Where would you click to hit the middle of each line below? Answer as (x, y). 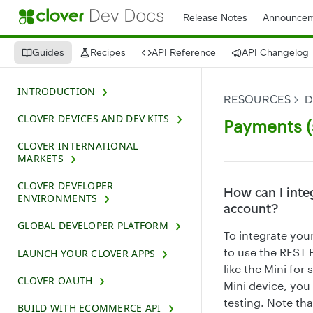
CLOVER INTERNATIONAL (78, 145)
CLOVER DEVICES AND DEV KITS (94, 118)
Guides (48, 52)
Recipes (108, 52)
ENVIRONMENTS (58, 198)
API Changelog (275, 52)
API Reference (184, 52)
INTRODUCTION (57, 91)
